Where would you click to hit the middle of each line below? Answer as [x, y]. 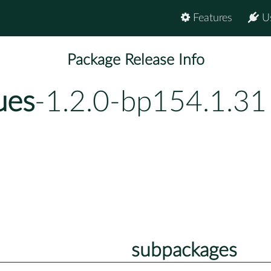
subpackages [184, 250]
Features [211, 18]
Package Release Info [135, 60]
